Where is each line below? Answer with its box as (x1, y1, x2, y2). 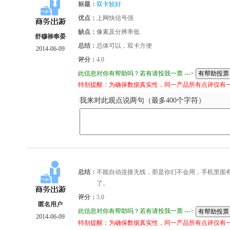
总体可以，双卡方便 (97, 42, 152, 49)
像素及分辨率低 (97, 28, 140, 35)
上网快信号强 (97, 14, 133, 22)
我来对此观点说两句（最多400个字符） (80, 97, 205, 105)
